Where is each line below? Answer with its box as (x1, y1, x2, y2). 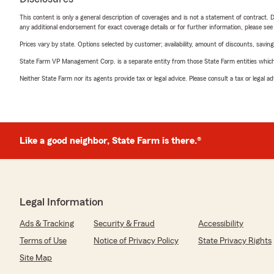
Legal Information (20, 196, 103, 207)
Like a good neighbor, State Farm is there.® (20, 136, 201, 146)
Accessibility (198, 220, 243, 228)
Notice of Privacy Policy (94, 237, 179, 245)
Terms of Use (20, 237, 67, 245)
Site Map (20, 254, 52, 262)
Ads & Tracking (20, 220, 74, 228)
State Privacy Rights (198, 237, 272, 245)
